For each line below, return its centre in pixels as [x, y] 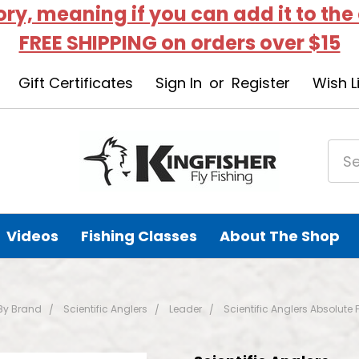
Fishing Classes [139, 236]
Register [260, 83]
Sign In [178, 83]
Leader [186, 309]
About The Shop [280, 236]
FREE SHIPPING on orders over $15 [179, 43]
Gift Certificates [75, 83]
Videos [33, 236]
